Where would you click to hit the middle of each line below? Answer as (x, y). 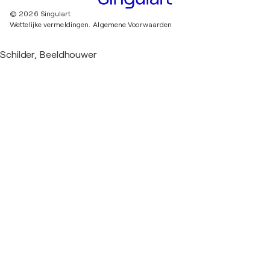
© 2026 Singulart (40, 14)
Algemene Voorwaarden (133, 25)
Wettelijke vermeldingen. (50, 25)
